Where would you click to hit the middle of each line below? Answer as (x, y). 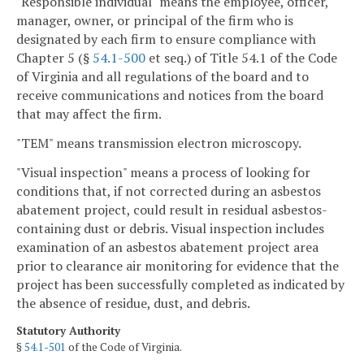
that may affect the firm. (89, 114)
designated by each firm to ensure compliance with (166, 39)
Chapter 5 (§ (54, 58)
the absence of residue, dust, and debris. (133, 303)
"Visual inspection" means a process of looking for (163, 172)
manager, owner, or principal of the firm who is (155, 21)
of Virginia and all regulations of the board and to (162, 77)
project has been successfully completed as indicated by (180, 284)
